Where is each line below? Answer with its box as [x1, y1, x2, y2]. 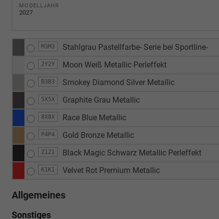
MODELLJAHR [19, 2, 60, 9]
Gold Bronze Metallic [63, 130, 134, 140]
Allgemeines [12, 189, 66, 201]
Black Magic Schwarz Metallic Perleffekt [63, 148, 201, 157]
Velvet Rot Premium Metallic [63, 165, 160, 175]
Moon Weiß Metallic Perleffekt [63, 60, 167, 69]
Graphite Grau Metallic [63, 95, 140, 105]
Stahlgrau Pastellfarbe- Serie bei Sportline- [63, 42, 208, 52]
